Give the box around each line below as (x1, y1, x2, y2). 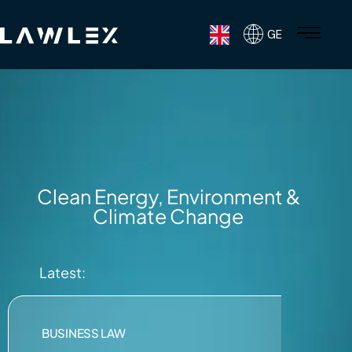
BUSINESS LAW (42, 325, 126, 341)
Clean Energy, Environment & (36, 184, 300, 210)
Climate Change (93, 203, 244, 229)
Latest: (39, 263, 86, 282)
